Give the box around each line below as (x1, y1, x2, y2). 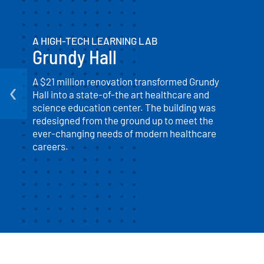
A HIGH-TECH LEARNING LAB (32, 35, 158, 47)
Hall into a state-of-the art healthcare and (32, 88, 209, 101)
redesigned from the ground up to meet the (32, 114, 213, 127)
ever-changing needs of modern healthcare (32, 127, 216, 140)
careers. (32, 140, 68, 153)
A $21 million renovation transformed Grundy (32, 75, 219, 88)
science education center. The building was (32, 101, 216, 114)
